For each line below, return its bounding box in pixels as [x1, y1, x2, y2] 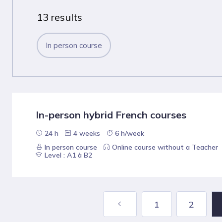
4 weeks [71, 129, 100, 138]
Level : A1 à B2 [43, 151, 92, 160]
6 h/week [113, 129, 144, 138]
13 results [37, 11, 82, 24]
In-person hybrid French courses [36, 109, 186, 121]
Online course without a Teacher [112, 143, 218, 152]
